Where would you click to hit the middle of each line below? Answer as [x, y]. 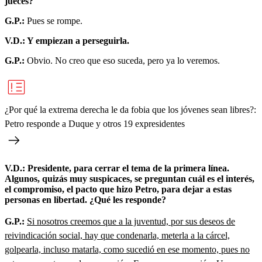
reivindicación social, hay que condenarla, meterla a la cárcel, [117, 235]
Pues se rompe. [54, 20]
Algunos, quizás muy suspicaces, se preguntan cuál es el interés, [130, 178]
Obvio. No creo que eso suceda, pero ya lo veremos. [123, 60]
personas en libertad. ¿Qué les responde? [85, 199]
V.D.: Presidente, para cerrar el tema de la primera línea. [117, 168]
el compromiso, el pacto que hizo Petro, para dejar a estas [118, 189]
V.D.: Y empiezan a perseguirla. [67, 40]
